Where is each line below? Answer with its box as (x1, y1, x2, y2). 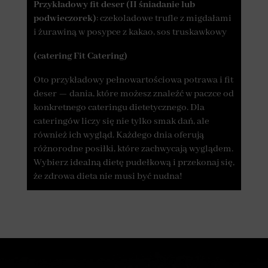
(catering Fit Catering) (33, 50, 127, 63)
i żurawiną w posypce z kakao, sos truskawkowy (33, 26, 227, 39)
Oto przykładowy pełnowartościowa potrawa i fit (33, 74, 233, 87)
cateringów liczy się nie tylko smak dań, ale (33, 115, 209, 128)
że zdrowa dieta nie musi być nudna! (33, 170, 182, 183)
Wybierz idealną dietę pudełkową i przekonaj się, (33, 157, 234, 169)
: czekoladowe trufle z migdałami (96, 13, 232, 25)
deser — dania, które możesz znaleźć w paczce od (33, 88, 234, 100)
